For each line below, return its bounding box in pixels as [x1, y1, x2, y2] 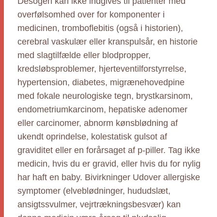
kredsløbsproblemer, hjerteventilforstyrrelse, [17, 64, 186, 74]
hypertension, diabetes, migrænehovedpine [17, 77, 185, 87]
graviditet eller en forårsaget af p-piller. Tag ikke [17, 145, 200, 155]
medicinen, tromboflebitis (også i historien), [17, 23, 183, 33]
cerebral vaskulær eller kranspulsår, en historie [17, 37, 198, 46]
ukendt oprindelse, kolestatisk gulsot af [17, 132, 167, 141]
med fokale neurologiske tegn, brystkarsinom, [17, 91, 193, 101]
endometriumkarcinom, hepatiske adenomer [17, 105, 187, 114]
